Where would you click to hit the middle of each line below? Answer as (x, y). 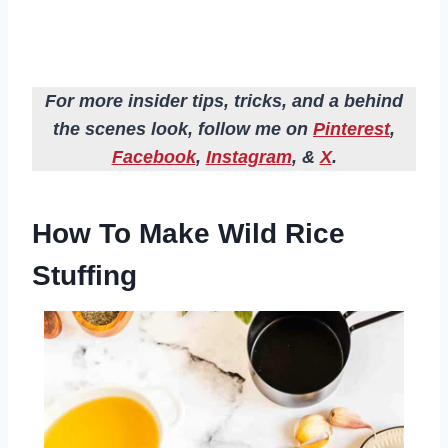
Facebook (153, 157)
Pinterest (351, 129)
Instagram (248, 157)
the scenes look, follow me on (183, 129)
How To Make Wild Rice (188, 234)
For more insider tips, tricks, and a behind (224, 101)
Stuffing (84, 276)
